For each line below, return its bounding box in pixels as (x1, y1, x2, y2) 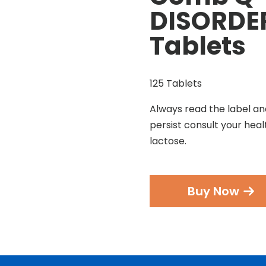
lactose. (150, 134, 187, 148)
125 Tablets (150, 76, 202, 90)
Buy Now (188, 182, 240, 199)
